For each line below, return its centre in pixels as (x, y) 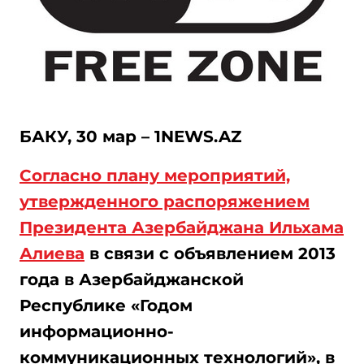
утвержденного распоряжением (165, 201)
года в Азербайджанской (132, 279)
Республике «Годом (106, 305)
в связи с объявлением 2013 (210, 253)
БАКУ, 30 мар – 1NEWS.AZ (130, 136)
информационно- (97, 331)
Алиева (52, 253)
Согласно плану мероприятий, (155, 175)
